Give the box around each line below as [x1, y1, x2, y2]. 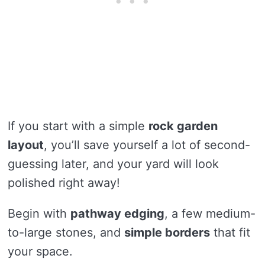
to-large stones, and [8, 225, 124, 240]
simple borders [124, 225, 210, 240]
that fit [210, 225, 250, 240]
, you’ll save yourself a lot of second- [44, 137, 250, 152]
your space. [8, 244, 73, 258]
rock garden [148, 118, 218, 133]
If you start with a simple [8, 118, 148, 133]
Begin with [8, 206, 70, 221]
